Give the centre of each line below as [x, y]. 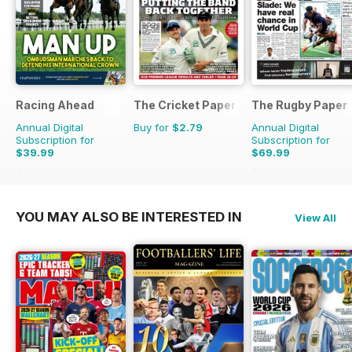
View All [315, 218]
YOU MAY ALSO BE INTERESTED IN [129, 217]
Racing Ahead [55, 105]
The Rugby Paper [299, 105]
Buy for [153, 128]
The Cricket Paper [185, 105]
